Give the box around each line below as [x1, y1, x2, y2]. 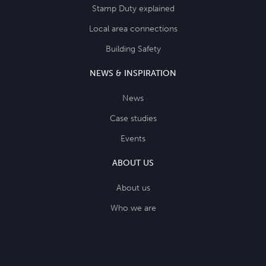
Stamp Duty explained [91, 3, 175, 14]
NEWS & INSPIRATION [90, 68, 176, 78]
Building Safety [105, 43, 161, 54]
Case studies [109, 113, 157, 123]
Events [121, 133, 145, 144]
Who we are [110, 202, 156, 213]
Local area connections [88, 23, 178, 34]
